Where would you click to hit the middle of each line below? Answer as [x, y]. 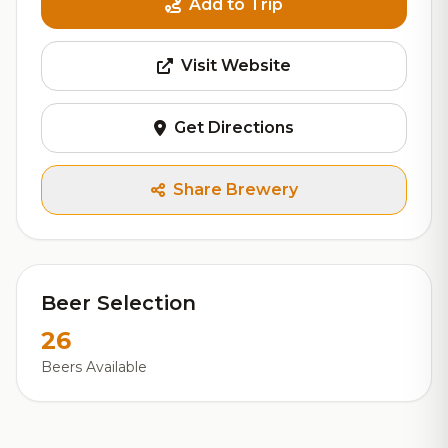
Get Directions [234, 127]
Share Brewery [235, 189]
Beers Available [94, 367]
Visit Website [236, 65]
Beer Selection [118, 303]
